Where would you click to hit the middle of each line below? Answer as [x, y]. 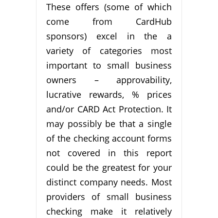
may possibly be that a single [109, 124]
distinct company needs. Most [109, 182]
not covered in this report [109, 153]
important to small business [109, 65]
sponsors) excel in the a [109, 36]
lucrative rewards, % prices [109, 95]
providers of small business [109, 197]
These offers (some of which [109, 7]
